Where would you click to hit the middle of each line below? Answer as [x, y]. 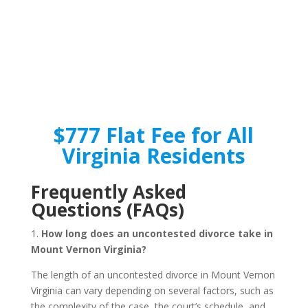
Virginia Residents [154, 156]
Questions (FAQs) [107, 210]
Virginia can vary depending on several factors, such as [152, 290]
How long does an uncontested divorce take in [157, 233]
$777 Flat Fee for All [154, 135]
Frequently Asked [108, 192]
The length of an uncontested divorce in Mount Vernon [153, 275]
